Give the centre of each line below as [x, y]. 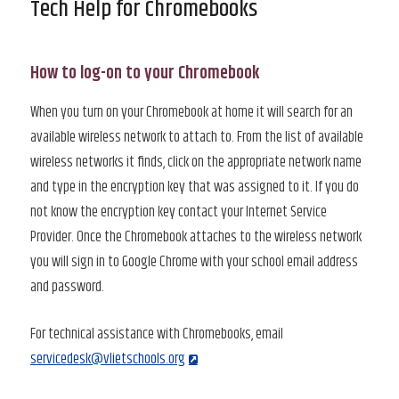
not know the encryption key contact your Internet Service [179, 212]
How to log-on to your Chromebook [145, 73]
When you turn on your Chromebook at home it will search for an [191, 112]
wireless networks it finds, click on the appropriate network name [196, 162]
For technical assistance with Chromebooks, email [157, 334]
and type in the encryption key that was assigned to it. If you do [195, 187]
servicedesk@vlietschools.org [108, 359]
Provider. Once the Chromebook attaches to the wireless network [196, 236]
